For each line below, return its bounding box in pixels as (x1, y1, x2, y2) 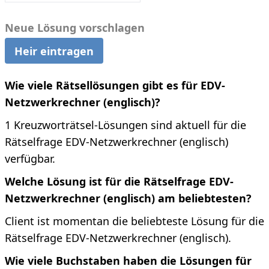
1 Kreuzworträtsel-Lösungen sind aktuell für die (5, 118, 246, 133)
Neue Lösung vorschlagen (5, 20, 145, 35)
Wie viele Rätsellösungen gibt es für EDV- (5, 78, 225, 93)
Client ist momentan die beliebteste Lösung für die (5, 214, 264, 229)
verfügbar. (5, 151, 55, 166)
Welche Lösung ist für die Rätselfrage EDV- (5, 174, 234, 189)
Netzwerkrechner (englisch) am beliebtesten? (5, 191, 252, 206)
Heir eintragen (14, 43, 94, 58)
